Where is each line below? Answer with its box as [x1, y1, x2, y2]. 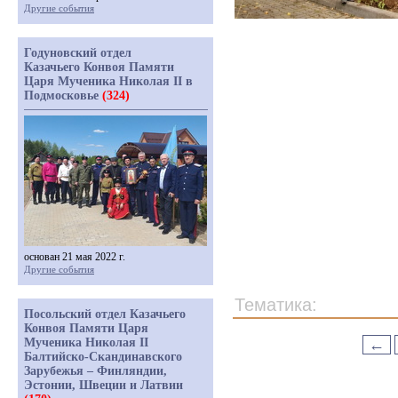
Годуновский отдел [24, 46, 131, 60]
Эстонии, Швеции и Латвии [24, 378, 183, 392]
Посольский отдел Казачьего [24, 307, 186, 321]
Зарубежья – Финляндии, [24, 364, 167, 378]
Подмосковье [24, 89, 102, 102]
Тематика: [235, 295, 317, 314]
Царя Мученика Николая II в [24, 75, 193, 88]
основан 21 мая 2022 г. [24, 251, 125, 263]
